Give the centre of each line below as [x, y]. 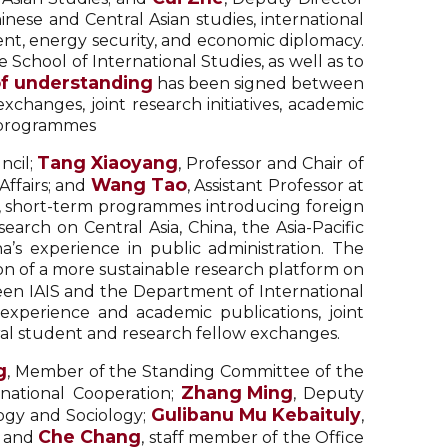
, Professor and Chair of [271, 163]
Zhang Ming [236, 392]
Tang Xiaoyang [108, 162]
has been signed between [258, 83]
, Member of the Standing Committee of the [185, 371]
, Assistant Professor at [275, 185]
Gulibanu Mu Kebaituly [256, 414]
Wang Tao [138, 184]
